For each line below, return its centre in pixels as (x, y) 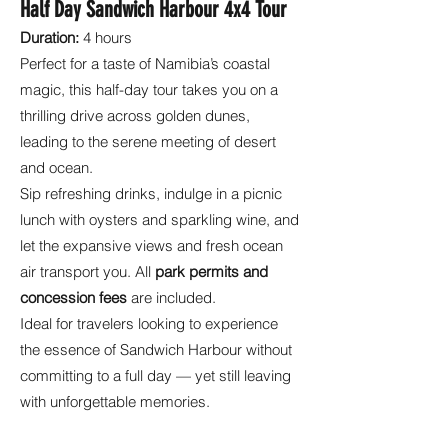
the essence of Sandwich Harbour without (156, 349)
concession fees (73, 297)
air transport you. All (87, 271)
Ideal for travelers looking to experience (149, 323)
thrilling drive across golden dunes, (135, 115)
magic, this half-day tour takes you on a (149, 89)
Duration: (49, 37)
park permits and (211, 271)
